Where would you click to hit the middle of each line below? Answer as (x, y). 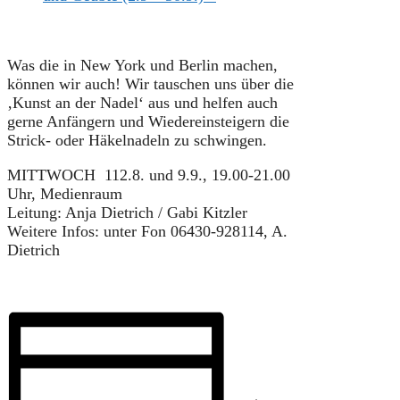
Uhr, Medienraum (65, 193)
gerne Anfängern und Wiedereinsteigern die (148, 121)
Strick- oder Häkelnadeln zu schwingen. (137, 140)
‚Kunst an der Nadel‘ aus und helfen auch (142, 102)
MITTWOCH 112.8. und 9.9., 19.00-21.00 (149, 175)
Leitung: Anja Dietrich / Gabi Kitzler (127, 212)
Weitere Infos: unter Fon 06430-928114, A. (147, 231)
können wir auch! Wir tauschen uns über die (150, 83)
